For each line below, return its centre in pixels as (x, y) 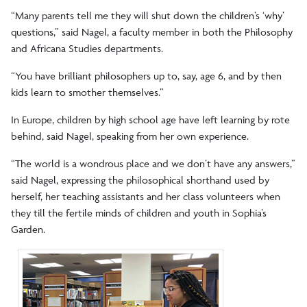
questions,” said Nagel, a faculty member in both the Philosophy (152, 32)
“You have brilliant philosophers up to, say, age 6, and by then (146, 76)
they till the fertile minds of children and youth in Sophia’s (139, 213)
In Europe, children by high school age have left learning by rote (150, 120)
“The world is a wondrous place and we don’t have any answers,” (153, 164)
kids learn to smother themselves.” (87, 93)
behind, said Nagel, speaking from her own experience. (130, 136)
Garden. (28, 230)
